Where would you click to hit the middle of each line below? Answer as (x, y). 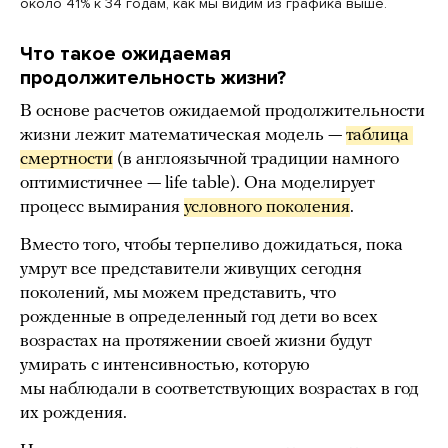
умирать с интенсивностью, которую (165, 365)
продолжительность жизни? (153, 77)
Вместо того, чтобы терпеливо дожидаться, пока (211, 245)
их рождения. (73, 413)
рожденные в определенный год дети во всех (199, 317)
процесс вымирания (102, 207)
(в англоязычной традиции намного (256, 159)
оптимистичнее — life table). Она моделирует (197, 183)
